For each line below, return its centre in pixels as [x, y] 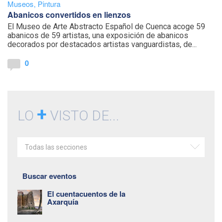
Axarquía [63, 201]
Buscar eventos [49, 176]
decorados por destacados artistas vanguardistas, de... [102, 44]
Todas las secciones [56, 147]
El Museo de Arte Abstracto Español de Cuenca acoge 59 [106, 26]
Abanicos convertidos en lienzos [69, 14]
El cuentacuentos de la [86, 194]
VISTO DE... [83, 115]
